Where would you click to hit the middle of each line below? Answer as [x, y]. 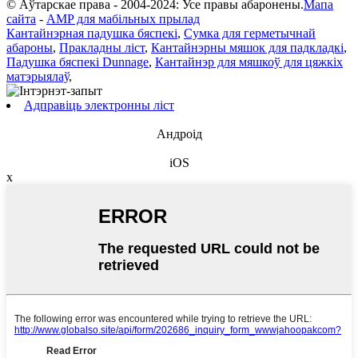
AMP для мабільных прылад [123, 19]
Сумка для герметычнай [250, 34]
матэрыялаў [38, 77]
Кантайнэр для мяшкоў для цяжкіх [249, 62]
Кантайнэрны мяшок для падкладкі [247, 48]
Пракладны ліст [102, 48]
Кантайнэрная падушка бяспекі [92, 34]
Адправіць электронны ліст [99, 105]
